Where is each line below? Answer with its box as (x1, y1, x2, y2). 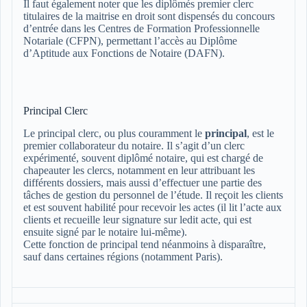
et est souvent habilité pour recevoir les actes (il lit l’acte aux (23, 201, 282, 214)
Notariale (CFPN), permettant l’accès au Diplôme (23, 35, 237, 47)
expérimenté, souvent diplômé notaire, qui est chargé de (23, 152, 263, 164)
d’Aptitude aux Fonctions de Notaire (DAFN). (23, 47, 225, 60)
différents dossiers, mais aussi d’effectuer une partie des (23, 177, 262, 189)
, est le (247, 127, 274, 140)
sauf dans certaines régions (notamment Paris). (23, 251, 223, 263)
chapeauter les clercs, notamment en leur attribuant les (23, 164, 255, 177)
